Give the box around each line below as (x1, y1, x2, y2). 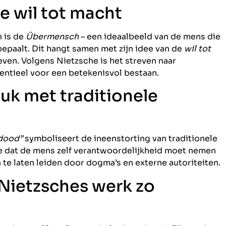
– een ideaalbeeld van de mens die (79, 31, 220, 42)
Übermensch (26, 31, 79, 42)
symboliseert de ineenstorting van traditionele (23, 133, 217, 144)
